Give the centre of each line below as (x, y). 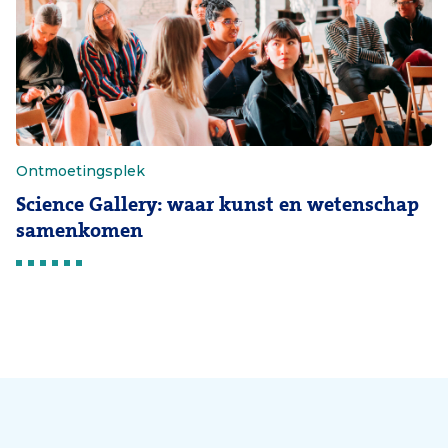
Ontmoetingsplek (80, 171)
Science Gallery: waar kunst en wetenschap (217, 204)
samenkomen (79, 230)
